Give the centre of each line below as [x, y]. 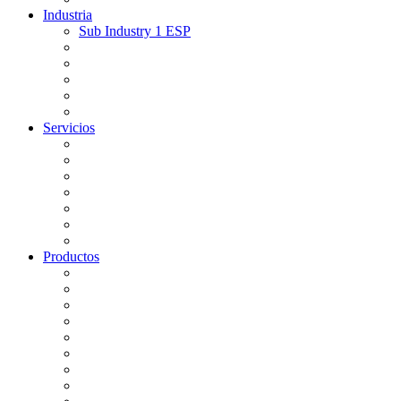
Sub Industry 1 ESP [135, 31]
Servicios [69, 128]
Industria [68, 15]
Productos [71, 256]
